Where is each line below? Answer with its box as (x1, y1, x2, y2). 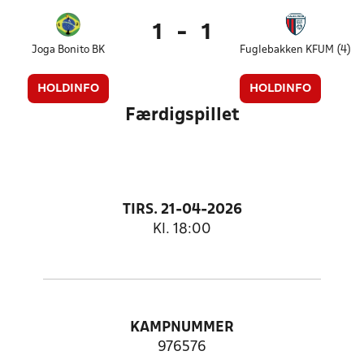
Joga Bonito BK (32, 45, 106, 55)
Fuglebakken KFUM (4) (240, 45, 352, 55)
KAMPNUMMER (130, 321, 234, 335)
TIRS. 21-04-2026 (122, 203, 242, 217)
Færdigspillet (124, 107, 240, 123)
